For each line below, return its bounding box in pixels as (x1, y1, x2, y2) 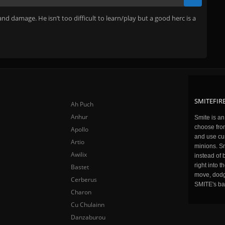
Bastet (70, 163, 89, 171)
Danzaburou (70, 213, 105, 221)
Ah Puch (70, 100, 93, 108)
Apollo (70, 125, 88, 134)
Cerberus (70, 175, 97, 184)
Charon (70, 188, 91, 196)
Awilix (70, 150, 87, 159)
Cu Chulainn (70, 200, 104, 209)
